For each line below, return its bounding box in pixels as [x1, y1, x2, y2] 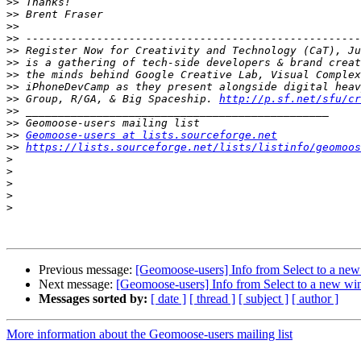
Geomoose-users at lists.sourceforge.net [26, 129, 277, 142]
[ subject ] [239, 292, 288, 306]
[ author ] [292, 292, 338, 306]
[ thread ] [189, 292, 235, 306]
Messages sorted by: [39, 292, 147, 306]
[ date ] [151, 292, 186, 306]
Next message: [39, 277, 116, 292]
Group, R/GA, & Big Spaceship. [19, 93, 219, 106]
